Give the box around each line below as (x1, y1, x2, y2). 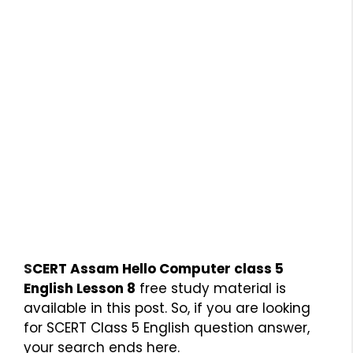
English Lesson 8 (24, 278, 136, 298)
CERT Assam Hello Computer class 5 (32, 258, 284, 278)
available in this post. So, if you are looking (24, 298, 310, 318)
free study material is (136, 278, 286, 298)
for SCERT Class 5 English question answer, (24, 318, 310, 337)
